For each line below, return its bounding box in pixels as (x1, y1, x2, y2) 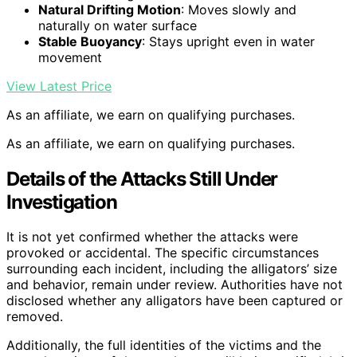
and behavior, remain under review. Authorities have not (6, 277, 343, 293)
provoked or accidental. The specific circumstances (6, 245, 319, 261)
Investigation (6, 190, 117, 214)
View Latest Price (6, 77, 112, 94)
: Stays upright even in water (142, 33, 315, 49)
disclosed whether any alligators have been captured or (6, 292, 343, 309)
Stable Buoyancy (38, 33, 142, 49)
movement (38, 49, 102, 65)
